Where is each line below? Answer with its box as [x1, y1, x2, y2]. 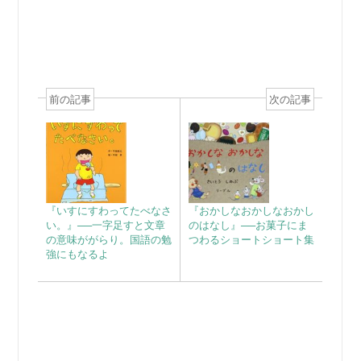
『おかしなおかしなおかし [188, 202, 314, 218]
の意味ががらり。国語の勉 [45, 231, 172, 247]
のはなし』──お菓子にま [188, 217, 308, 232]
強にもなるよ [45, 246, 109, 261]
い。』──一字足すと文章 [45, 217, 165, 232]
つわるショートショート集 [188, 231, 314, 247]
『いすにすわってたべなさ [45, 202, 172, 218]
